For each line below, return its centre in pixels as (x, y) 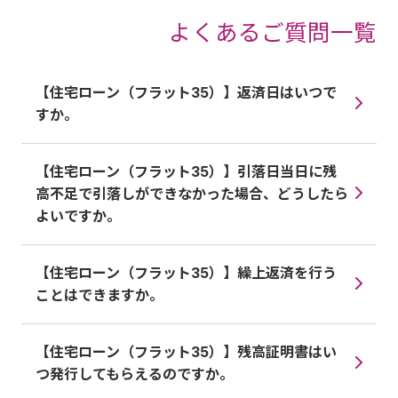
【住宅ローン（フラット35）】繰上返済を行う (186, 273)
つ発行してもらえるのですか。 (135, 374)
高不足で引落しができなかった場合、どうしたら (192, 194)
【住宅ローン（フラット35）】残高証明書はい (186, 352)
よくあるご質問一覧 (273, 33)
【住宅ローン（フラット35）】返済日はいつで (186, 93)
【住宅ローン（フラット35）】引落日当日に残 (186, 172)
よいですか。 (78, 216)
